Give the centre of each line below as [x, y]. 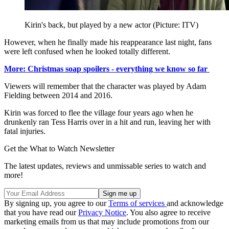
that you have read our [41, 213]
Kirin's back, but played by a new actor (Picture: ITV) [111, 25]
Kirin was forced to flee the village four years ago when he [99, 113]
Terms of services [138, 203]
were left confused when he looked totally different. [87, 52]
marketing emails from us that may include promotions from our [107, 222]
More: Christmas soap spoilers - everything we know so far [107, 69]
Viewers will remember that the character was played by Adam [105, 86]
